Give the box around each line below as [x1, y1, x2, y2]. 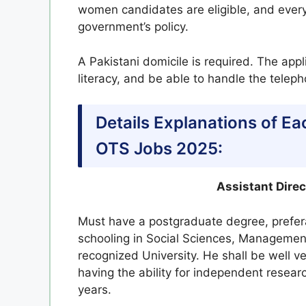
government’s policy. [78, 20, 189, 33]
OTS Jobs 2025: [96, 139, 223, 158]
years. [78, 282, 111, 296]
